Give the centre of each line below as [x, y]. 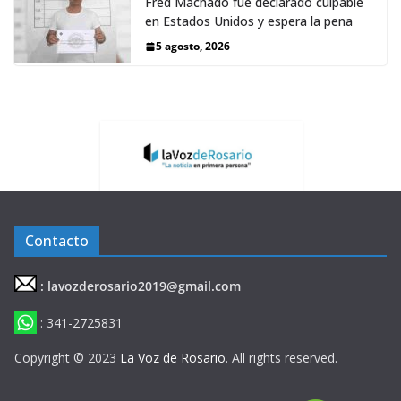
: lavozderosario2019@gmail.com [141, 286]
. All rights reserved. [282, 358]
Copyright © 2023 [67, 358]
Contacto [57, 241]
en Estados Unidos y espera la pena [249, 21]
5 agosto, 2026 [193, 47]
